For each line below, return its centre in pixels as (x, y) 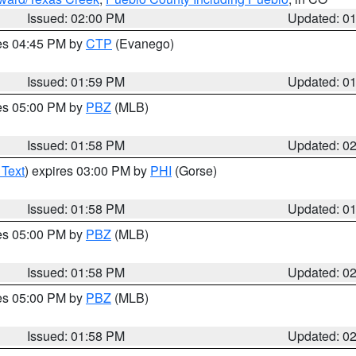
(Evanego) (143, 43)
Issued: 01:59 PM (76, 81)
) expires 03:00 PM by (87, 170)
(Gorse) (194, 170)
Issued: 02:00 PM (76, 18)
